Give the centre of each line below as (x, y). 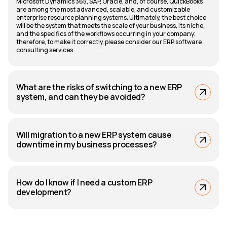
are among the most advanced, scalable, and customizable (103, 9)
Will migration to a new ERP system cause (94, 135)
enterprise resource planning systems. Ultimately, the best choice (111, 17)
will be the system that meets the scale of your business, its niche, (110, 25)
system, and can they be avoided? (81, 97)
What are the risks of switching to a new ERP (99, 87)
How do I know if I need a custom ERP (84, 182)
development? (44, 192)
